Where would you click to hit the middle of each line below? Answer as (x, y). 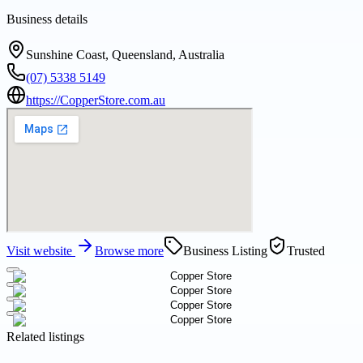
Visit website (41, 251)
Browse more (129, 251)
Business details (47, 19)
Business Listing (225, 251)
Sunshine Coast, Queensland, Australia (125, 55)
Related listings (45, 337)
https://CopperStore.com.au (96, 100)
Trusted (306, 251)
